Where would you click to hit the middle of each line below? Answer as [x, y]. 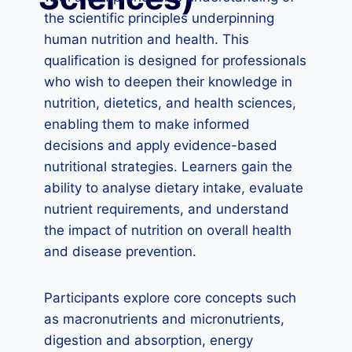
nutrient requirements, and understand [167, 209]
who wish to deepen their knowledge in [168, 82]
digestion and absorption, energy [148, 340]
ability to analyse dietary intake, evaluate [174, 188]
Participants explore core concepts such [170, 298]
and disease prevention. [120, 251]
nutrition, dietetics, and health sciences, [170, 103]
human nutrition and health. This [147, 39]
